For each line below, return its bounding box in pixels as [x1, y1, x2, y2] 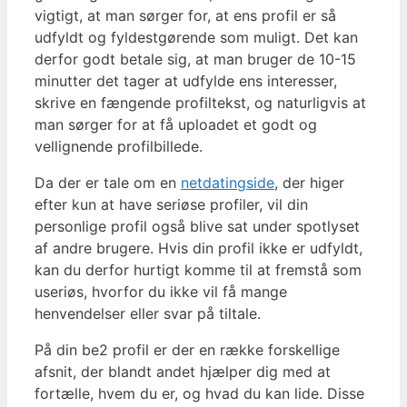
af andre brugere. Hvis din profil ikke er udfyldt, [35, 239, 362, 258]
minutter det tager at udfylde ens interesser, [35, 72, 337, 91]
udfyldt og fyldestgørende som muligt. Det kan [35, 28, 358, 47]
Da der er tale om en [35, 174, 181, 193]
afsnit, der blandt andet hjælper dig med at [35, 362, 331, 382]
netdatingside [181, 174, 274, 193]
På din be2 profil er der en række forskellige [35, 341, 340, 360]
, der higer [274, 174, 344, 193]
